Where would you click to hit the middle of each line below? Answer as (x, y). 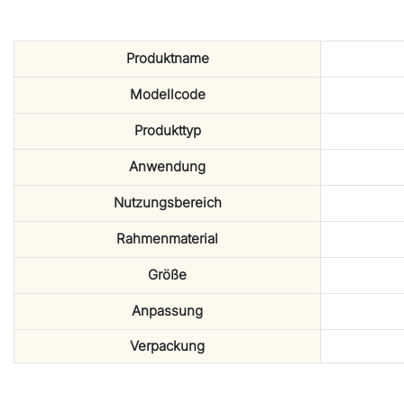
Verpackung (167, 346)
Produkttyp (167, 131)
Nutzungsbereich (167, 203)
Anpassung (167, 311)
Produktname (167, 59)
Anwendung (167, 167)
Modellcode (167, 95)
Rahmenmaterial (167, 239)
